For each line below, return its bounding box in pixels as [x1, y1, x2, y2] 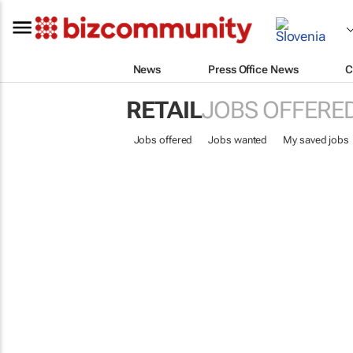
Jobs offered [133, 134, 193, 146]
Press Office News [208, 62, 299, 76]
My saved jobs [283, 134, 349, 146]
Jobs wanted [208, 134, 268, 146]
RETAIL [125, 96, 202, 124]
